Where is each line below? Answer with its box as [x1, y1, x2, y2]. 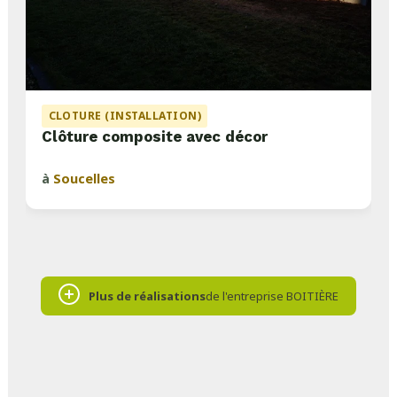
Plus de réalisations [88, 288, 206, 305]
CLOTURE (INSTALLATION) [48, 108, 202, 124]
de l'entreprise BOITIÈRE [205, 288, 339, 305]
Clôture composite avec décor [42, 128, 269, 146]
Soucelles [53, 170, 116, 188]
